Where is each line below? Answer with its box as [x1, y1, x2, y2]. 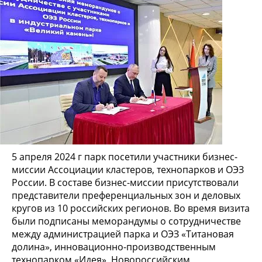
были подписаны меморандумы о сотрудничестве [12, 215, 241, 228]
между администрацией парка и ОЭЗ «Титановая [12, 227, 234, 241]
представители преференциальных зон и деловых [12, 189, 240, 202]
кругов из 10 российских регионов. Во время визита [12, 202, 250, 215]
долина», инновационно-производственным [12, 240, 216, 254]
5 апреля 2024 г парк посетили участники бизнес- [12, 150, 237, 164]
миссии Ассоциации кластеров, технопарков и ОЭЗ [12, 163, 244, 177]
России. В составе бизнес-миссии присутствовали [12, 176, 239, 189]
